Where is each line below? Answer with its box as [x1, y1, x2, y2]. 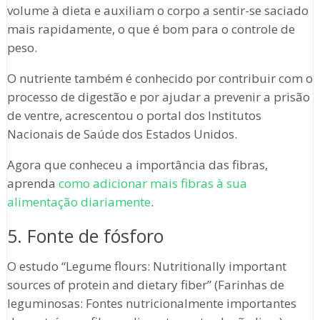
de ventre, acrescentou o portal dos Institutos [6, 107, 261, 124]
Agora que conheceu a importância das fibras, [6, 156, 268, 174]
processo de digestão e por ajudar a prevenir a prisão [6, 89, 310, 106]
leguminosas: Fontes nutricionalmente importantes [6, 295, 296, 312]
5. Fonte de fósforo [6, 224, 164, 249]
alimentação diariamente [6, 194, 151, 211]
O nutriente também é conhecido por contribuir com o [6, 70, 313, 87]
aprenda [6, 175, 59, 192]
